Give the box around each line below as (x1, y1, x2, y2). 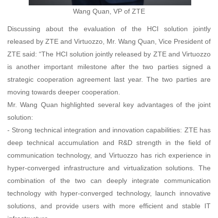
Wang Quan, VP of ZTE (73, 7, 145, 15)
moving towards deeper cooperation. (7, 88, 120, 96)
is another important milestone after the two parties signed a (7, 62, 211, 71)
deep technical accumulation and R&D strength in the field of (7, 138, 211, 146)
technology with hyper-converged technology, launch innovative (7, 189, 211, 197)
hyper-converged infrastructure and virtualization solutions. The (7, 163, 211, 172)
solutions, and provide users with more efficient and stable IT (7, 201, 211, 210)
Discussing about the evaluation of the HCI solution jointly (7, 24, 211, 33)
